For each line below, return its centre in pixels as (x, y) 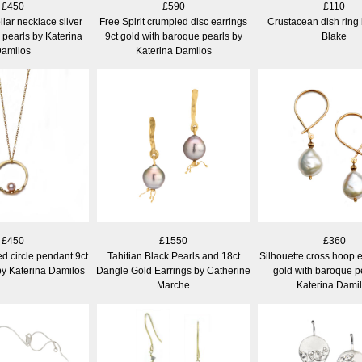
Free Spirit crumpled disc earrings (173, 21)
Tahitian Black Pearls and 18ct (173, 256)
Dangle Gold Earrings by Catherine (173, 270)
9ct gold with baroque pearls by (173, 36)
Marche (173, 285)
